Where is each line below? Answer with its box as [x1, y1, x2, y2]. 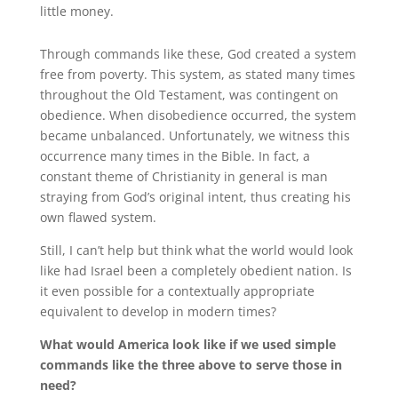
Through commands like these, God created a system [39, 45, 356, 62]
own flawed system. [39, 209, 156, 226]
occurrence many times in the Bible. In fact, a [39, 147, 310, 164]
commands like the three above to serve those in [39, 356, 342, 373]
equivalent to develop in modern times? [39, 303, 276, 320]
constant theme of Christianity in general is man [39, 168, 328, 185]
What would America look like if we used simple [39, 336, 336, 353]
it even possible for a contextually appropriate [39, 283, 314, 299]
